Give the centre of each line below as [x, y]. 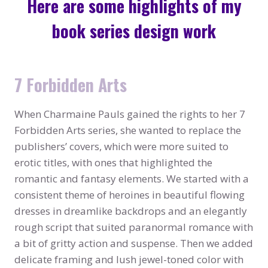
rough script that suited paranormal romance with [134, 227]
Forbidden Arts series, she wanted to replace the [128, 130]
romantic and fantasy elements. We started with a [132, 179]
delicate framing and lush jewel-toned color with [129, 260]
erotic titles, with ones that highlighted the [113, 163]
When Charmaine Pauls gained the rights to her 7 [130, 114]
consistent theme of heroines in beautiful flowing [130, 195]
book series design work [134, 31]
